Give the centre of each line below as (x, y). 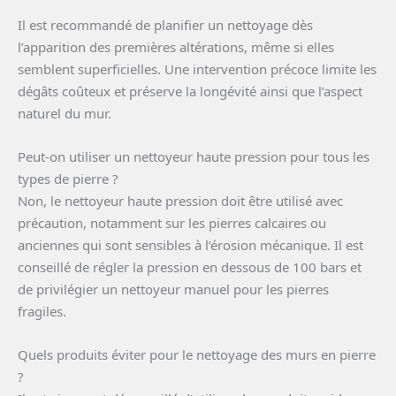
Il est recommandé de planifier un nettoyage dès (165, 24)
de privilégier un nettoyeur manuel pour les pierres (173, 289)
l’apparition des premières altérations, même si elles (176, 46)
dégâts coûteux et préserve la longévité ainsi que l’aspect (190, 91)
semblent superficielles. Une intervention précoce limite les (197, 69)
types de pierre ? (68, 178)
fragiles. (42, 311)
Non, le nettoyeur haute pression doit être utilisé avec (180, 200)
